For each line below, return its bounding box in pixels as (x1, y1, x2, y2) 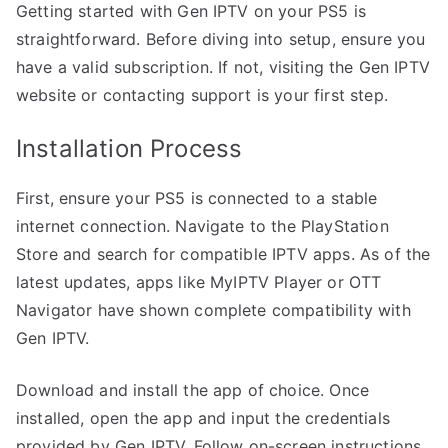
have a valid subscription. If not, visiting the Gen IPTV (16, 56, 430, 77)
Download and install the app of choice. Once (16, 379, 370, 400)
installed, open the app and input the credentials (16, 407, 390, 428)
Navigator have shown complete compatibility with (16, 299, 411, 320)
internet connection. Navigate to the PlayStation (16, 215, 389, 236)
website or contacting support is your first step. (16, 84, 388, 105)
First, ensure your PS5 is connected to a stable (16, 187, 378, 208)
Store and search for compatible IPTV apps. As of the (16, 243, 431, 264)
